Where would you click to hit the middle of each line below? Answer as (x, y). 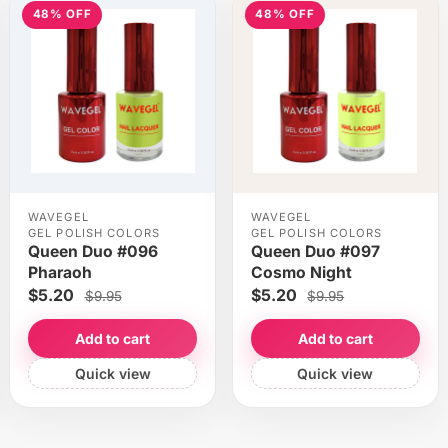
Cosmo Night (301, 273)
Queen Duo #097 (315, 252)
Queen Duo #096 (92, 252)
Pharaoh (59, 273)
